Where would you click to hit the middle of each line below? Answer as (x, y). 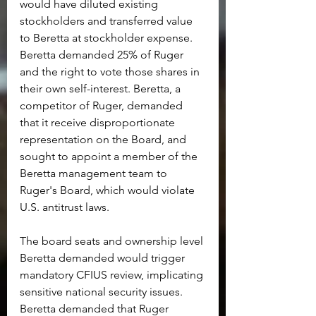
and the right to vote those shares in (111, 72)
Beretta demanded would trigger (104, 258)
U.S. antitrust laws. (65, 207)
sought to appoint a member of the (110, 157)
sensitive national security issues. (103, 292)
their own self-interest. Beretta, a (102, 89)
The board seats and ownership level (113, 241)
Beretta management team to (95, 174)
